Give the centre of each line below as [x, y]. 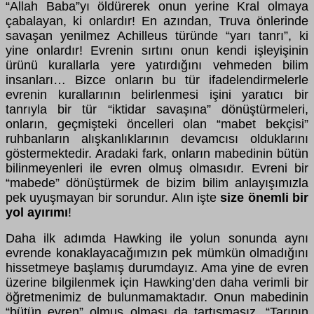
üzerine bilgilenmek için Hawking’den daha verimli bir [157, 282]
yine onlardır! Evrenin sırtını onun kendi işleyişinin [157, 50]
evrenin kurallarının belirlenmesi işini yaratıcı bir [157, 94]
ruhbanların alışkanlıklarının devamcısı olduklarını [157, 138]
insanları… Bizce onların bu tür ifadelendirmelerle [157, 80]
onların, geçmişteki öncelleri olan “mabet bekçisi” [157, 124]
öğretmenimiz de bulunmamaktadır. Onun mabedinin [157, 297]
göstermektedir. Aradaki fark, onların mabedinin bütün [157, 153]
